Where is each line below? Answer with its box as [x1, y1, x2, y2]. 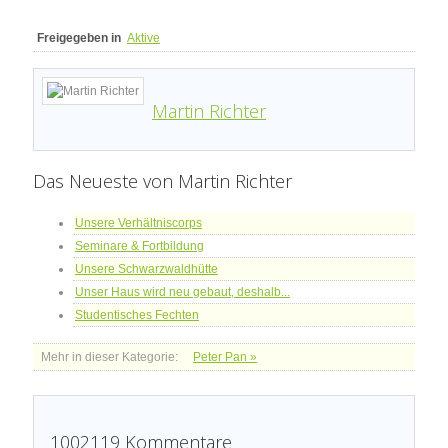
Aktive [127, 30, 160, 45]
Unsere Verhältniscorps [75, 215, 202, 230]
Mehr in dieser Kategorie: [41, 349, 178, 364]
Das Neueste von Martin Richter [33, 168, 292, 193]
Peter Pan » [193, 349, 257, 364]
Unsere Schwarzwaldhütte [75, 261, 218, 276]
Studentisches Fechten [75, 307, 199, 322]
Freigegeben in [37, 30, 121, 45]
